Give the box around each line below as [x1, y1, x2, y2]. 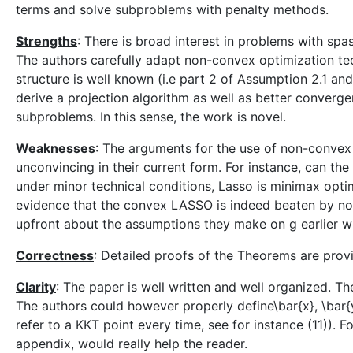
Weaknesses [16, 140, 95, 156]
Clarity [16, 279, 56, 295]
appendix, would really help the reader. [16, 336, 247, 351]
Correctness [16, 247, 94, 263]
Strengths [16, 33, 77, 49]
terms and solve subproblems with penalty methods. [16, 2, 329, 17]
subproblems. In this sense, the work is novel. [16, 109, 286, 124]
